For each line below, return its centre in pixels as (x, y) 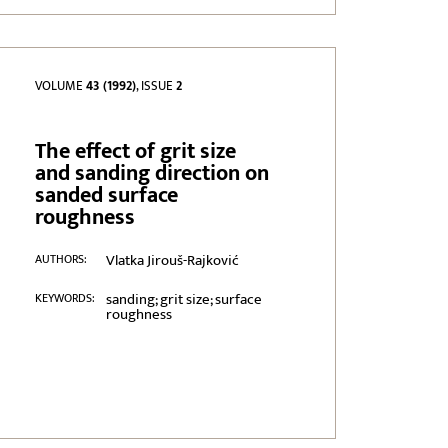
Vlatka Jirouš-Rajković (172, 261)
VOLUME (61, 86)
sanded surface (107, 196)
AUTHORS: (61, 259)
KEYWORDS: (65, 298)
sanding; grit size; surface (183, 300)
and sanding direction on (152, 174)
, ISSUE (156, 86)
